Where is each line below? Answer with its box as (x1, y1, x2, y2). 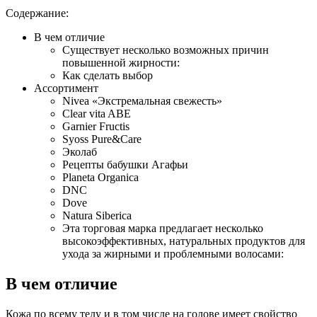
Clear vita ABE (62, 107, 131, 120)
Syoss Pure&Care (62, 132, 142, 145)
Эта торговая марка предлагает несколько (62, 221, 263, 234)
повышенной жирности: (62, 56, 180, 69)
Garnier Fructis (62, 120, 129, 132)
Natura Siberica (62, 209, 132, 221)
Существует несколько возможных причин (62, 43, 269, 56)
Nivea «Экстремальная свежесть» (62, 94, 222, 107)
